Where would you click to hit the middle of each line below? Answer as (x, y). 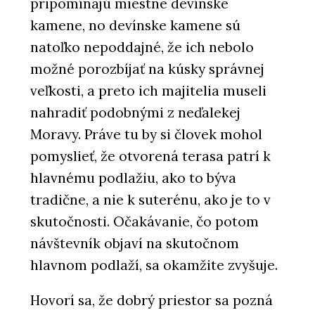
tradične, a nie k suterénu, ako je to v (150, 200)
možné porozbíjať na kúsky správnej (147, 69)
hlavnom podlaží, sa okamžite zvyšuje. (154, 265)
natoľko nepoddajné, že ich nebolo (142, 47)
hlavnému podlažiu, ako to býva (133, 178)
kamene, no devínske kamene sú (135, 26)
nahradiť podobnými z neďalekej (135, 113)
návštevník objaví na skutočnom (135, 244)
